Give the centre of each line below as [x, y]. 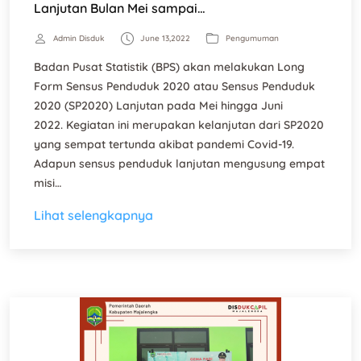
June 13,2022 [165, 38]
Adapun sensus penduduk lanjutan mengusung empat [179, 164]
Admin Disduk [79, 38]
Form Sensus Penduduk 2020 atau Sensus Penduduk [174, 86]
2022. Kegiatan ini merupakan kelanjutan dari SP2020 [179, 125]
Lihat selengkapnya [93, 215]
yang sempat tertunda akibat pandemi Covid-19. [164, 144]
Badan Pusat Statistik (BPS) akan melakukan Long [169, 67]
